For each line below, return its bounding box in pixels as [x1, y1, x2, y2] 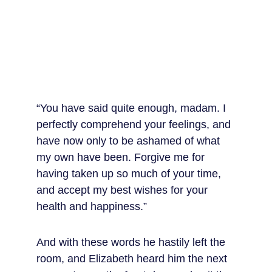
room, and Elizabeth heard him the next [36, 253, 230, 265]
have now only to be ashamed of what [36, 135, 223, 147]
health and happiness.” [36, 200, 147, 212]
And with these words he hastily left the [36, 236, 228, 248]
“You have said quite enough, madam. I [36, 102, 229, 114]
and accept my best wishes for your [36, 184, 211, 196]
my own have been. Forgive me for [36, 151, 208, 163]
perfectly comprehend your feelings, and [36, 118, 234, 131]
